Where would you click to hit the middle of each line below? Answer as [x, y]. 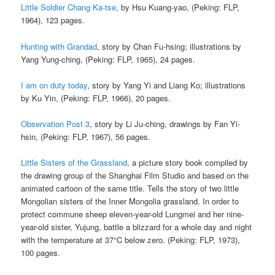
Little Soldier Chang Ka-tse [69, 7]
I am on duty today [54, 85]
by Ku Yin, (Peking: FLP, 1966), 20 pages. [96, 98]
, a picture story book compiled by [188, 162]
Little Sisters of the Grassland [74, 162]
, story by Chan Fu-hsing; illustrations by [169, 46]
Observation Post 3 [56, 123]
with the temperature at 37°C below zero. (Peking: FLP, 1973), [131, 239]
